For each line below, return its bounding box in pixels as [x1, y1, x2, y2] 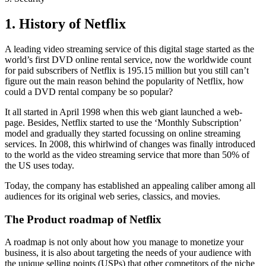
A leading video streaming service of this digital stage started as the [5, 43, 254, 54]
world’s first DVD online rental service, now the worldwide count [5, 54, 251, 65]
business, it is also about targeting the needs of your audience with [5, 248, 251, 258]
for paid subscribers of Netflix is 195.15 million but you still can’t [5, 65, 249, 75]
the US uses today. [5, 160, 74, 170]
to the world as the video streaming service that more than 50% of [5, 149, 249, 160]
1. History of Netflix [5, 16, 126, 32]
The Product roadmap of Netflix [5, 213, 161, 226]
